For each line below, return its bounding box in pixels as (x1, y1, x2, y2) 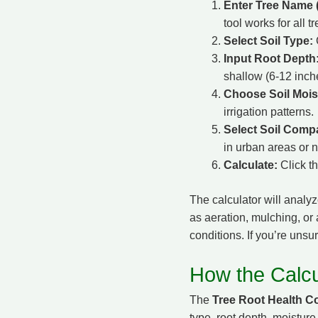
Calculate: (224, 158, 278, 171)
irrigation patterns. (224, 105, 314, 118)
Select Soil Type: (224, 34, 313, 47)
